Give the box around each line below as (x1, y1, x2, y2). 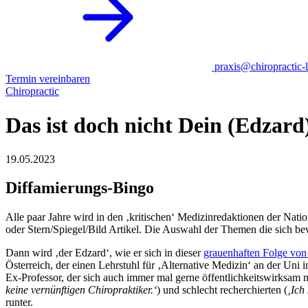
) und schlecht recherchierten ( (157, 284, 287, 296)
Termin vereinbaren (5, 72, 90, 85)
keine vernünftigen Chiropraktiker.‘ (5, 284, 157, 296)
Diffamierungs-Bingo (5, 179, 154, 197)
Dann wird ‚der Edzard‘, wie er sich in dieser (5, 247, 203, 259)
